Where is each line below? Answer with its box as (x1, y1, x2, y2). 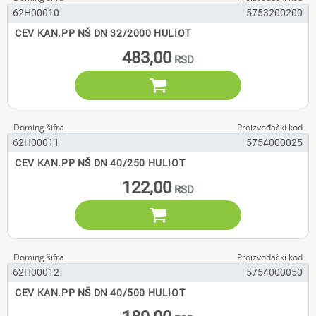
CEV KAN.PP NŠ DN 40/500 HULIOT (15, 287, 186, 298)
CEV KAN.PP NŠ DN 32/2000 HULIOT (15, 28, 191, 39)
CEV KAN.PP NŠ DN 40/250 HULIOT (15, 157, 186, 169)
